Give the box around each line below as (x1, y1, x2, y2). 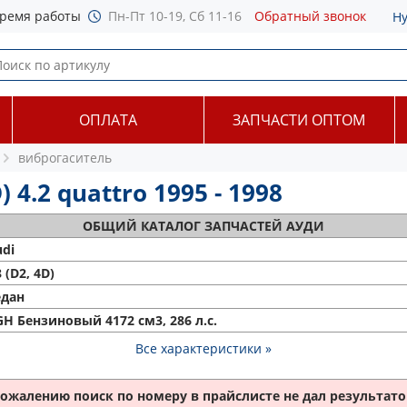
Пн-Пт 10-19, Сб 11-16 (108, 7, 242, 25)
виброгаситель (18, 149, 112, 166)
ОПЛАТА (78, 110, 137, 130)
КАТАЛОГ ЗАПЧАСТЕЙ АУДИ (141, 217, 324, 234)
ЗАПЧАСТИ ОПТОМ (233, 110, 366, 130)
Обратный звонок (254, 7, 366, 25)
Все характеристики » (135, 340, 272, 357)
